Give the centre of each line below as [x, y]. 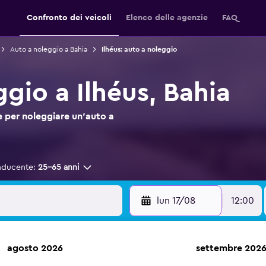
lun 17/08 [176, 201]
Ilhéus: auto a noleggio [139, 49]
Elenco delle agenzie [167, 18]
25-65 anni [58, 167]
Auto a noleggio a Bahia [48, 49]
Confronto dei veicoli [69, 18]
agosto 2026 [35, 248]
